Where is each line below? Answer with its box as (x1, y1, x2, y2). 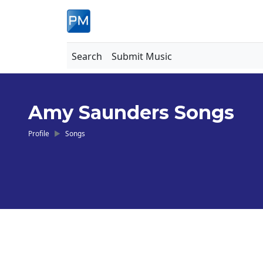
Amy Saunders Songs (28, 101, 234, 124)
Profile (28, 129, 49, 138)
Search (72, 50, 102, 63)
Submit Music (112, 50, 172, 63)
